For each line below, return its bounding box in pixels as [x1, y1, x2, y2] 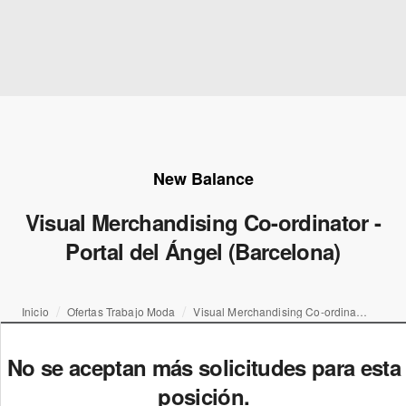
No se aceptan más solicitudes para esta [6, 352, 401, 382]
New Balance [152, 167, 254, 190]
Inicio [22, 304, 49, 319]
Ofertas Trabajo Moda [66, 304, 176, 319]
